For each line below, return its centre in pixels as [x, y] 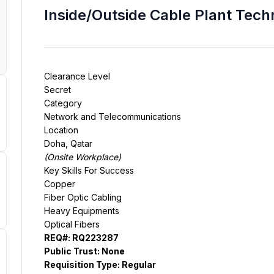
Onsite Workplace [82, 157]
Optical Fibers [72, 224]
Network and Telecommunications [112, 117]
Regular [139, 265]
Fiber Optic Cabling [83, 197]
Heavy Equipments [81, 211]
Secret [57, 90]
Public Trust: [72, 251]
